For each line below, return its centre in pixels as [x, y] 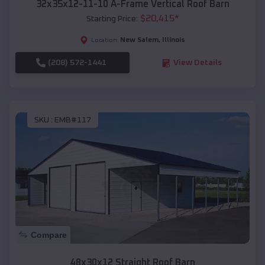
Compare [49, 235]
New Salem [139, 41]
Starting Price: [112, 19]
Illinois [174, 41]
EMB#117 [73, 120]
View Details [197, 63]
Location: [105, 41]
